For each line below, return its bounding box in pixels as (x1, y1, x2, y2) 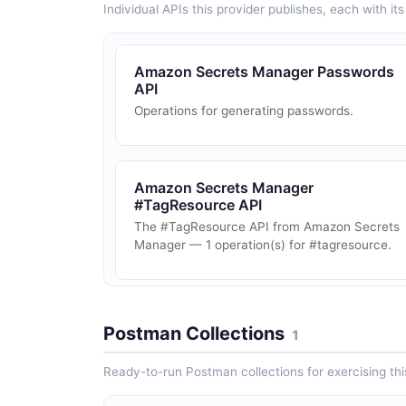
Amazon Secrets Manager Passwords (134, 63, 394, 82)
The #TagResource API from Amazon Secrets (134, 219, 400, 235)
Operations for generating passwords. (134, 103, 353, 119)
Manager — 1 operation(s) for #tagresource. (134, 237, 391, 253)
